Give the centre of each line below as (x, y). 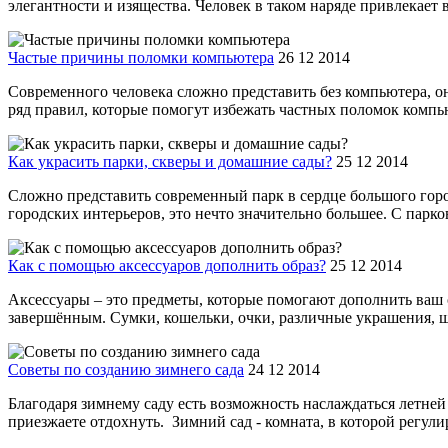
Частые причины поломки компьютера (141, 57)
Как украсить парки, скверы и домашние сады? (170, 161)
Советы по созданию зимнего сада (126, 369)
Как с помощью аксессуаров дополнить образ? (167, 265)
